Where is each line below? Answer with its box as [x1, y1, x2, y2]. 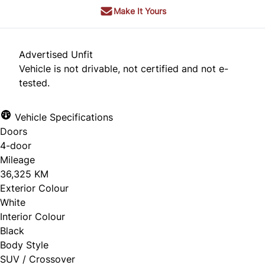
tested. [19, 77, 50, 89]
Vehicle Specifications [12, 111, 113, 124]
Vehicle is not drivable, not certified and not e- [19, 63, 228, 75]
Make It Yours [113, 6, 166, 17]
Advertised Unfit [19, 49, 93, 61]
